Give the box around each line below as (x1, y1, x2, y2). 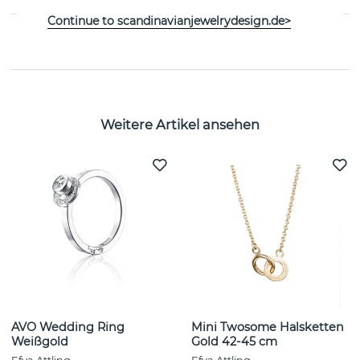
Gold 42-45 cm (191, 334, 277, 350)
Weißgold (11, 334, 68, 350)
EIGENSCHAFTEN (22, 31, 120, 47)
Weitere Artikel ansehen (100, 116, 260, 133)
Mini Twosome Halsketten (191, 320, 344, 335)
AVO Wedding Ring (11, 320, 125, 335)
